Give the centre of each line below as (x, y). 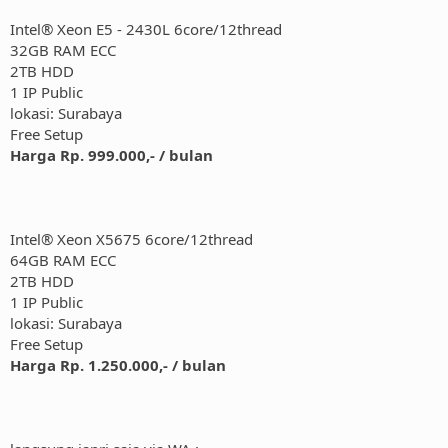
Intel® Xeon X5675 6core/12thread (131, 239)
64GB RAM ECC (63, 260)
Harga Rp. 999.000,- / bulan (111, 155)
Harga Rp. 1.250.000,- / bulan (118, 365)
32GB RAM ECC (63, 50)
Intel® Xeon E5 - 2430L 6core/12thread (146, 29)
